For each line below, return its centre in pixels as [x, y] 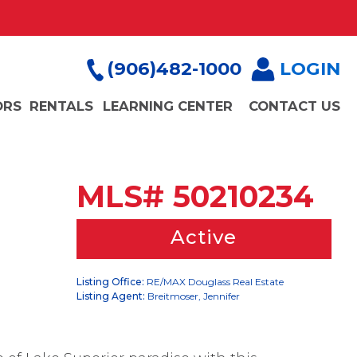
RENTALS [61, 106]
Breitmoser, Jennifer [192, 296]
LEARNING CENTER [168, 106]
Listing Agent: [110, 296]
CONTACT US [294, 106]
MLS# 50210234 [195, 196]
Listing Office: [110, 282]
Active [204, 237]
